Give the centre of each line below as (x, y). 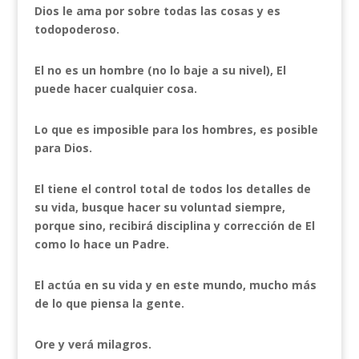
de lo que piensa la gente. (109, 303)
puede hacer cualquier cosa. (115, 89)
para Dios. (63, 148)
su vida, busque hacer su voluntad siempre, (159, 207)
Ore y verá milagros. (93, 344)
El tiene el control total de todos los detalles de (172, 189)
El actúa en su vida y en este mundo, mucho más (175, 285)
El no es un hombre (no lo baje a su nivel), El (160, 70)
